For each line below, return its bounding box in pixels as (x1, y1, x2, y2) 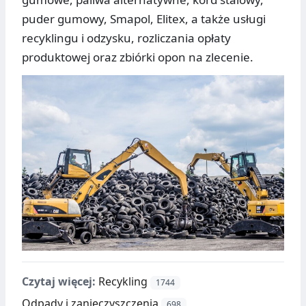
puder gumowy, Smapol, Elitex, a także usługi (22, 11, 266, 27)
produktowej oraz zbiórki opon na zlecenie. (22, 49, 253, 66)
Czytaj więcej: (22, 273, 96, 289)
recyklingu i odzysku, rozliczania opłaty (22, 30, 231, 46)
